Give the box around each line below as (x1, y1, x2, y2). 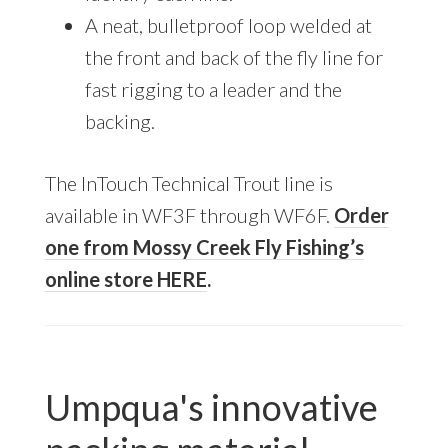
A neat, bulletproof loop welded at (84, 13, 372, 38)
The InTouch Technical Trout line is (44, 171, 333, 196)
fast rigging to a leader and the (84, 77, 342, 102)
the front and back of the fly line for (84, 45, 383, 70)
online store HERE (44, 267, 207, 292)
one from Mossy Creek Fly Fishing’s (44, 235, 364, 260)
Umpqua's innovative (44, 385, 378, 430)
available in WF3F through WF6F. (44, 203, 334, 228)
